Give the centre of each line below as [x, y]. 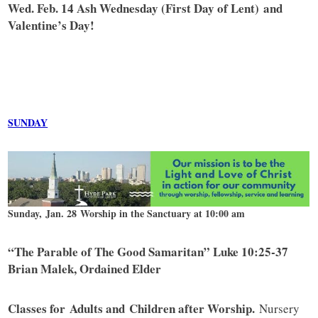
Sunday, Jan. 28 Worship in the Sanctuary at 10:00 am [127, 214]
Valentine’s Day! [51, 26]
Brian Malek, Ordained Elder [85, 269]
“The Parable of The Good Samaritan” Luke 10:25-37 [148, 252]
